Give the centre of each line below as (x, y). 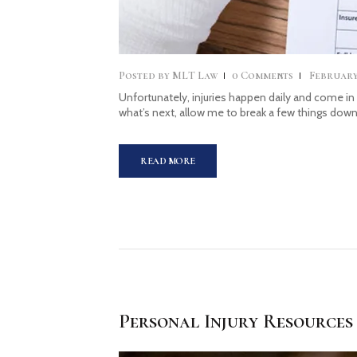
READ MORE (168, 161)
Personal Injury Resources (236, 321)
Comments (267, 76)
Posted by (145, 76)
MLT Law (195, 76)
